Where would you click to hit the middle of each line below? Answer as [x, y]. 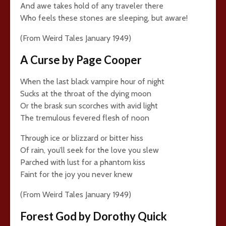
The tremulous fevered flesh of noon [85, 118]
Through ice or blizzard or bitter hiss [82, 138]
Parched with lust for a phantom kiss [83, 162]
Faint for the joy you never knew [76, 174]
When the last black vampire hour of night [92, 81]
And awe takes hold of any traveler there [92, 6]
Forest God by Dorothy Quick [94, 216]
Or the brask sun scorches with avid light [89, 106]
